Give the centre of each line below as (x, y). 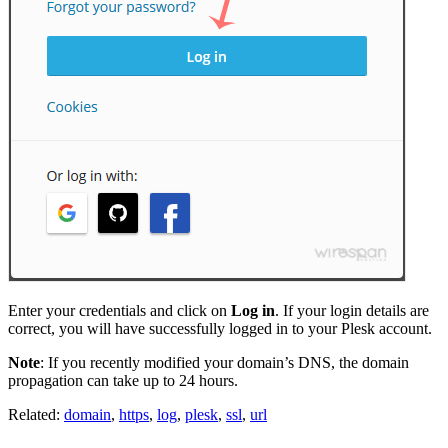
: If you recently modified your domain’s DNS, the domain (224, 363)
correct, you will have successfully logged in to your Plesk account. (220, 329)
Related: (36, 415)
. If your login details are (352, 311)
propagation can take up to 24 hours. (123, 381)
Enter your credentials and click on (119, 311)
